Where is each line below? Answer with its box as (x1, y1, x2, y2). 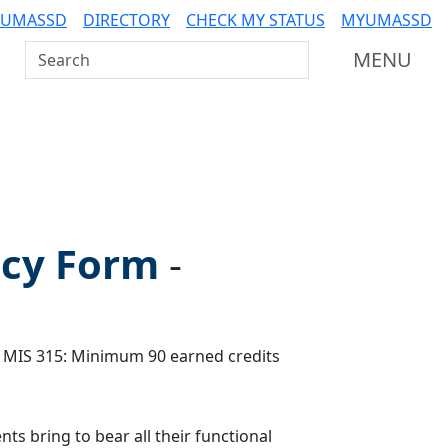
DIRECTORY (83, 9, 170, 31)
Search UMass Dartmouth (25, 42, 222, 64)
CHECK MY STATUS (186, 9, 325, 31)
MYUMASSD (341, 9, 432, 31)
